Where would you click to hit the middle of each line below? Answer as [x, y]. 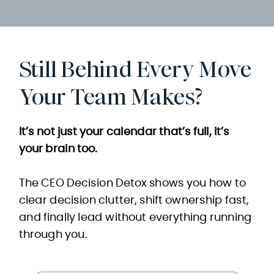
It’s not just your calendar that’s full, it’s [124, 132]
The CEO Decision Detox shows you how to [132, 184]
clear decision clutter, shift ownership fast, [134, 201]
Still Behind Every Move [135, 69]
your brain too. [58, 150]
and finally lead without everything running [135, 218]
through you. [53, 235]
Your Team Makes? [110, 97]
